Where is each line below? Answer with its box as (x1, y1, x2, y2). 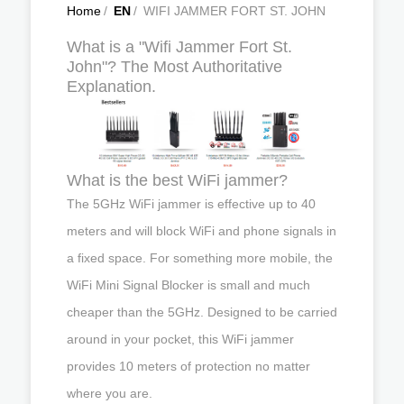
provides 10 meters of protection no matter (67, 358, 310, 373)
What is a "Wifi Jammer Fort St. (67, 38, 292, 56)
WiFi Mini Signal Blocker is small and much (67, 277, 310, 292)
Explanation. (67, 78, 156, 96)
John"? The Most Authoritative (67, 58, 282, 76)
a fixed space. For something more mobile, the (67, 250, 333, 265)
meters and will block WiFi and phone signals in (67, 223, 336, 238)
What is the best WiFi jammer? (67, 170, 288, 189)
